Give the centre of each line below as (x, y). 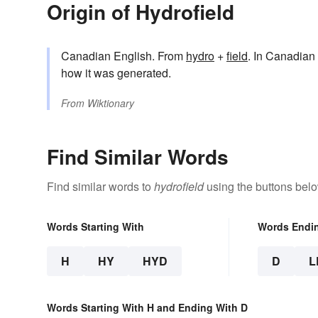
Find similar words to (100, 186)
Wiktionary (111, 103)
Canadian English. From (124, 55)
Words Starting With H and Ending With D (147, 307)
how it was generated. (116, 72)
